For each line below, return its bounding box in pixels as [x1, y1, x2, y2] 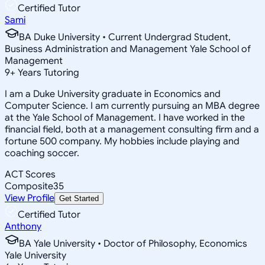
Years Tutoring [15, 66, 79, 79]
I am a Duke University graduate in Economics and [5, 88, 221, 100]
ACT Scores [5, 168, 56, 180]
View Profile [5, 192, 54, 204]
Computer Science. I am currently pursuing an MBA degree [5, 99, 260, 112]
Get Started [59, 193, 99, 203]
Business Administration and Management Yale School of [5, 43, 251, 55]
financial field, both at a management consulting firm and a [5, 123, 259, 135]
